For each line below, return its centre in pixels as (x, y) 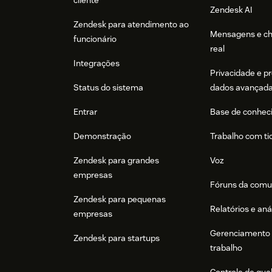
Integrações (97, 63)
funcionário (95, 39)
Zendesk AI (232, 10)
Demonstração (102, 136)
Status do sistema (108, 88)
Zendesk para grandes (116, 161)
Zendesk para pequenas (120, 199)
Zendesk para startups (117, 238)
